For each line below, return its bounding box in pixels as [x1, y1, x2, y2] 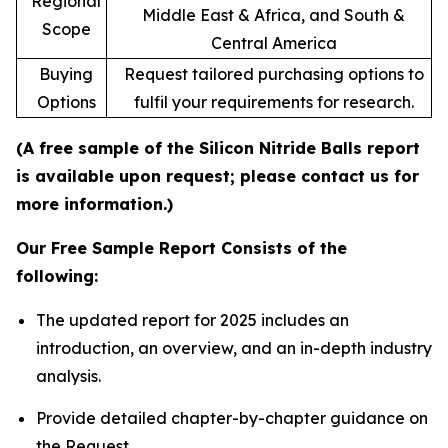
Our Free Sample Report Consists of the [16, 238, 347, 259]
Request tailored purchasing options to [123, 64, 424, 85]
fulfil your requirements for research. [133, 92, 414, 113]
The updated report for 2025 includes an [36, 310, 349, 331]
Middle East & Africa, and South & [142, 5, 405, 26]
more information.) [16, 194, 173, 215]
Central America [210, 33, 337, 54]
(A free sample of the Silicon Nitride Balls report [16, 138, 420, 159]
